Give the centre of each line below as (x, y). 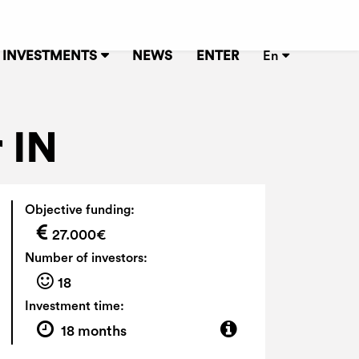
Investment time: (74, 306)
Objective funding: (79, 210)
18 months (92, 331)
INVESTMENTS (50, 56)
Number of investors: (86, 258)
